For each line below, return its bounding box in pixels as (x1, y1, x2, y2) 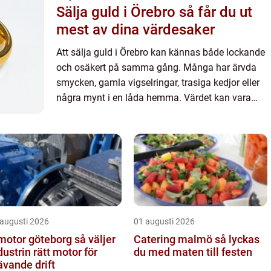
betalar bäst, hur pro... (56, 122, 149, 134)
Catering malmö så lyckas (134, 233, 215, 246)
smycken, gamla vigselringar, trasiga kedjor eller (56, 77, 260, 88)
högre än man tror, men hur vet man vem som (56, 107, 250, 119)
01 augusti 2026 (134, 217, 195, 226)
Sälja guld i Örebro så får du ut (56, 4, 179, 21)
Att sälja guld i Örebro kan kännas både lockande (56, 47, 265, 58)
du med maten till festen (134, 246, 252, 258)
